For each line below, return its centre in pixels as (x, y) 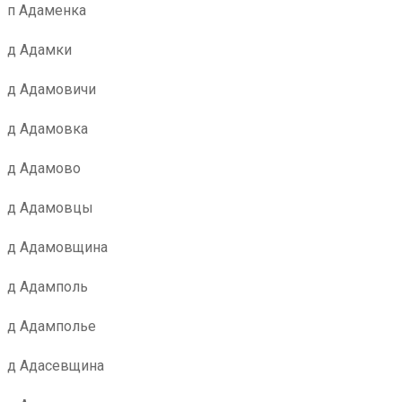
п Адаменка (47, 10)
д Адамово (44, 168)
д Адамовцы (50, 208)
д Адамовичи (52, 89)
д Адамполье (52, 326)
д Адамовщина (57, 247)
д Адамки (39, 50)
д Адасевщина (56, 366)
